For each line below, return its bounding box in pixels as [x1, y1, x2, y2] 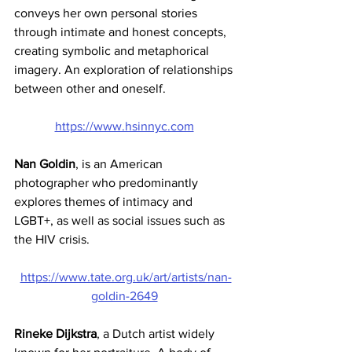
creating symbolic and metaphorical [14, 44, 212, 57]
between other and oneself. [14, 82, 169, 95]
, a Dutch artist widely [97, 327, 218, 340]
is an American [82, 157, 166, 170]
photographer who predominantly [14, 176, 201, 189]
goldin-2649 [90, 289, 158, 302]
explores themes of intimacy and [14, 195, 196, 208]
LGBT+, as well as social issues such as [14, 214, 228, 227]
